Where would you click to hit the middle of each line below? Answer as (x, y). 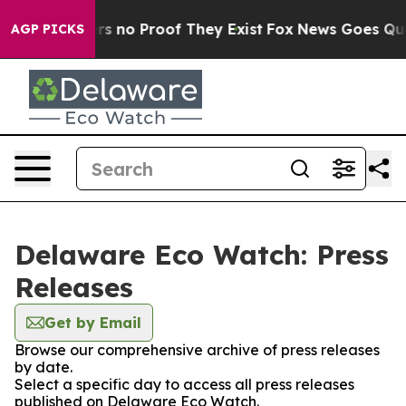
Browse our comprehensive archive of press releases (197, 350)
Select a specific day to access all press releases (184, 384)
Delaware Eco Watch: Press (202, 255)
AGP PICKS (48, 29)
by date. (43, 367)
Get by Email (93, 323)
